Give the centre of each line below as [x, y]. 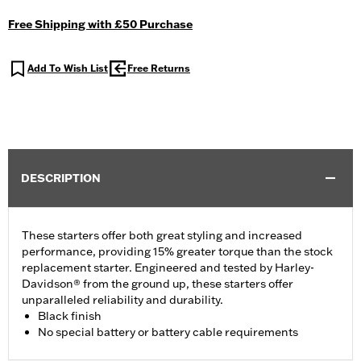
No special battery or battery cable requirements [168, 332]
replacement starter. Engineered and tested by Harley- [168, 268]
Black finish [70, 316]
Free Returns [159, 68]
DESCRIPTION [61, 178]
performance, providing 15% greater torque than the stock [177, 252]
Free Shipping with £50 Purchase [100, 25]
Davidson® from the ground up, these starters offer [158, 284]
